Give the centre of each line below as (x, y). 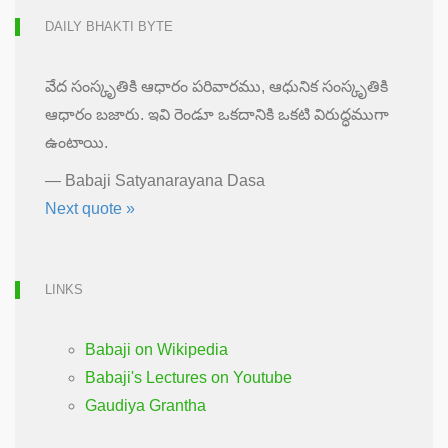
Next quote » (90, 208)
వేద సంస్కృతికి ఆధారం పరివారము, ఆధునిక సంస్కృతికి (216, 86)
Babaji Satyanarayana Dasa (165, 180)
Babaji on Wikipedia (156, 349)
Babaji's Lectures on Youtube (188, 377)
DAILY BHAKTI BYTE (109, 26)
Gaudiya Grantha (145, 405)
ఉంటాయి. (76, 142)
